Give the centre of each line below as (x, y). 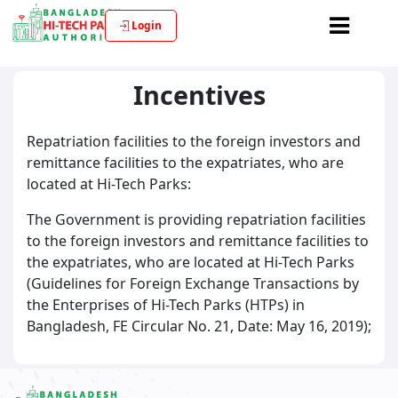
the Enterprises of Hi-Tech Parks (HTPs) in (166, 305)
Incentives (199, 95)
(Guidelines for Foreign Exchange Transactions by (193, 283)
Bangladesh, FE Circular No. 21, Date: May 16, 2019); (199, 326)
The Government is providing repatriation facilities (196, 219)
